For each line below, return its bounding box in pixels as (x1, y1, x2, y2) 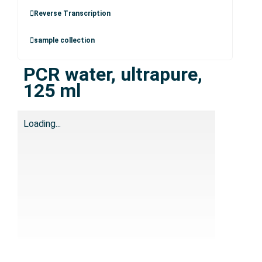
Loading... (23, 118, 61, 129)
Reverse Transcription (34, 9, 111, 18)
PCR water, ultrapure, (23, 63, 202, 85)
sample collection (34, 36, 95, 44)
